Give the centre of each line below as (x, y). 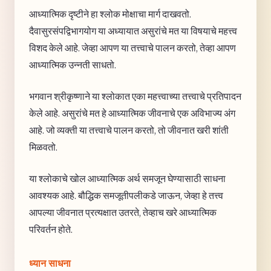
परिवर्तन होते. (51, 230)
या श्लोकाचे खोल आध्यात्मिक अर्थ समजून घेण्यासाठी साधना (127, 179)
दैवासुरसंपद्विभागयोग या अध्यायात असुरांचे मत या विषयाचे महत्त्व (133, 31)
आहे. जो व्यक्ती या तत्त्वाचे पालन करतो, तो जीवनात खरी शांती (129, 130)
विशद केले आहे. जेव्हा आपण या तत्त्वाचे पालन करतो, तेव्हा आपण (132, 48)
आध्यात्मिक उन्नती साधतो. (73, 65)
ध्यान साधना (50, 264)
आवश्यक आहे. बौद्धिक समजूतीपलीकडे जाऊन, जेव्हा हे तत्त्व (126, 196)
